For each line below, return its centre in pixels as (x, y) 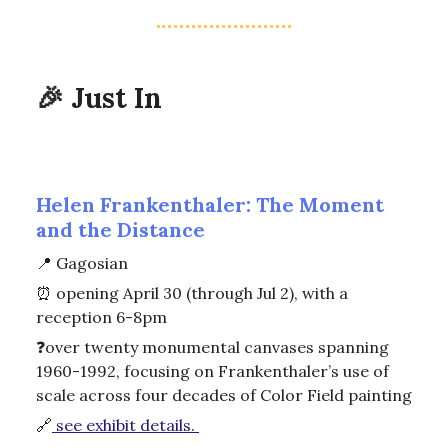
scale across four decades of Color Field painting (224, 395)
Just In (113, 98)
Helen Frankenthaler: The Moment (210, 205)
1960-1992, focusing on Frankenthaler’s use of (212, 371)
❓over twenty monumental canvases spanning (212, 347)
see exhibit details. (125, 425)
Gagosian (90, 263)
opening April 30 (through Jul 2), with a (202, 293)
